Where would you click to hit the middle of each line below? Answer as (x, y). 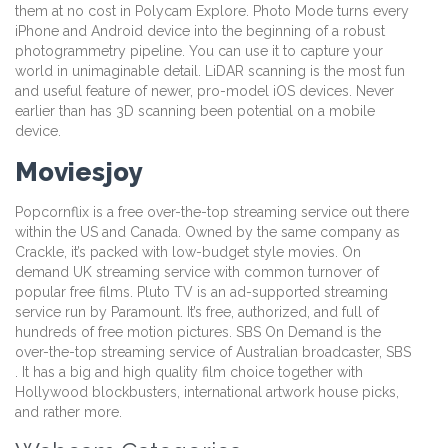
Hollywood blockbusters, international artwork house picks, (207, 392)
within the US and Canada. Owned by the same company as (207, 232)
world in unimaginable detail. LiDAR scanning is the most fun (210, 70)
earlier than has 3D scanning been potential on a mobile (195, 110)
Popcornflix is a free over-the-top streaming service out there (212, 212)
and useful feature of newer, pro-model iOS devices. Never (204, 90)
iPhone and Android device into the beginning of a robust (200, 30)
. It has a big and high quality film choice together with (189, 372)
